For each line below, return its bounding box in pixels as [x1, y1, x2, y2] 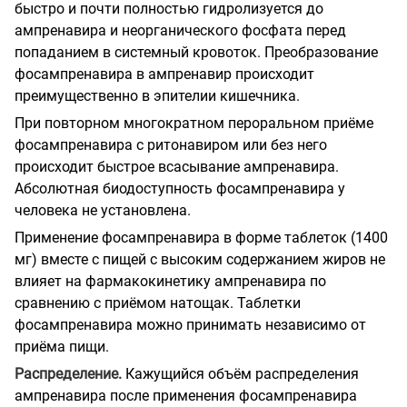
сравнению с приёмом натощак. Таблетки [15, 293, 301, 312]
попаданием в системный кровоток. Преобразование [15, 43, 378, 61]
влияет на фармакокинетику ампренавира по [15, 272, 326, 290]
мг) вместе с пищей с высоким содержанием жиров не [15, 250, 385, 268]
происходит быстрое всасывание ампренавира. [15, 157, 339, 175]
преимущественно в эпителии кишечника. [15, 86, 300, 104]
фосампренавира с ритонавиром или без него [15, 135, 327, 154]
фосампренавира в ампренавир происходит [15, 65, 314, 83]
